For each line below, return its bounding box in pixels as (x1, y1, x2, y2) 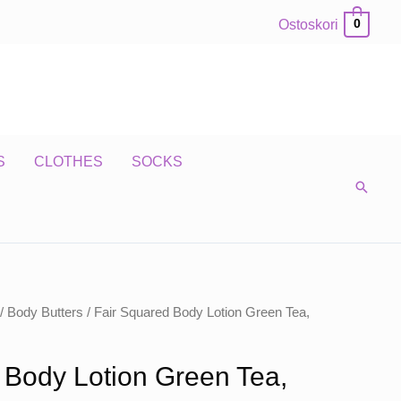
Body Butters (6, 305, 83, 320)
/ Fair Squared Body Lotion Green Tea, (82, 305, 310, 320)
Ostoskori (278, 17, 339, 32)
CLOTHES (34, 154, 103, 169)
